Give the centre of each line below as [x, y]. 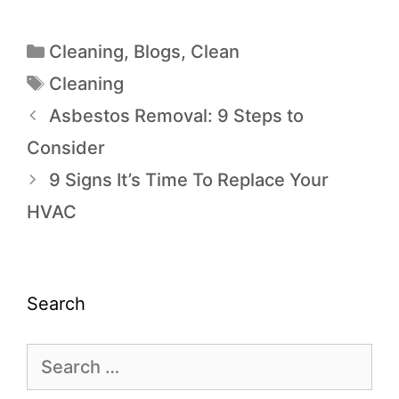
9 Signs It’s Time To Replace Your [189, 180]
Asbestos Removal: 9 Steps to [176, 116]
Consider [66, 148]
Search [56, 304]
